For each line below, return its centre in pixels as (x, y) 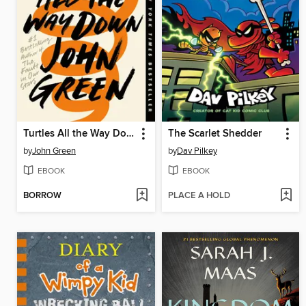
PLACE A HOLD (199, 196)
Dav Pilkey (197, 151)
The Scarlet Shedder (214, 134)
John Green (54, 151)
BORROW (42, 196)
